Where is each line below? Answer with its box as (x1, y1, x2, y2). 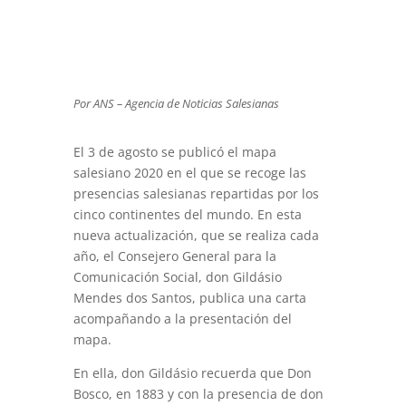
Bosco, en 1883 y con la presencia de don (72, 384, 324, 402)
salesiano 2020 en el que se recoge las (72, 163, 306, 181)
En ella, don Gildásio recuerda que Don (72, 363, 312, 382)
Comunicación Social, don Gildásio (72, 267, 282, 285)
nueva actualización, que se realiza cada (72, 226, 319, 244)
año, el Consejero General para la (72, 246, 276, 265)
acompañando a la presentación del (72, 309, 292, 327)
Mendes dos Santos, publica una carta (72, 288, 306, 306)
